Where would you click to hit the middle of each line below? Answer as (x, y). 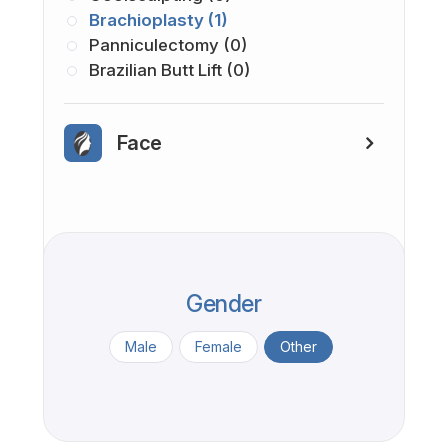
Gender (224, 304)
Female (218, 346)
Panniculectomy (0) (167, 45)
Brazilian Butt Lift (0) (169, 70)
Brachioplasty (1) (158, 20)
